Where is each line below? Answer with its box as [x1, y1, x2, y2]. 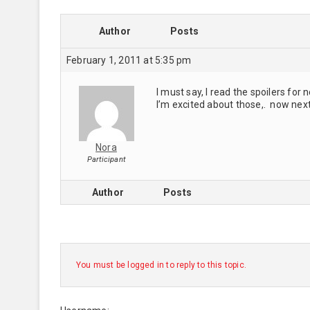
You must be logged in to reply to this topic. [76, 259, 246, 270]
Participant [86, 154, 126, 164]
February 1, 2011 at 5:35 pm [66, 54, 192, 66]
